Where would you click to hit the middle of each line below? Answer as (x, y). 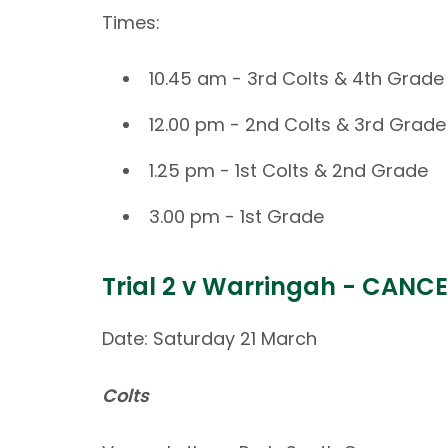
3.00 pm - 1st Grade (236, 217)
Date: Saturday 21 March (209, 338)
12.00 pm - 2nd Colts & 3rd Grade (297, 125)
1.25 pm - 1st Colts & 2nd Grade (288, 171)
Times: (131, 22)
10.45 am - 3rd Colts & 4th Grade (296, 79)
